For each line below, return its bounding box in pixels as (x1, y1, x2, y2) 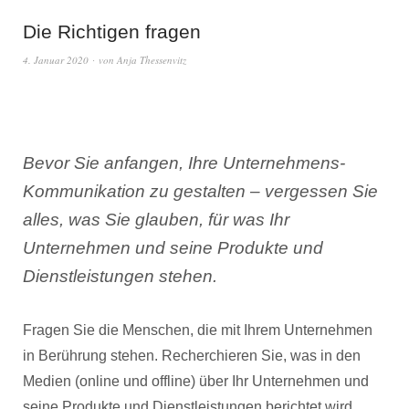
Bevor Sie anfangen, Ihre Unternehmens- (23, 153, 345, 173)
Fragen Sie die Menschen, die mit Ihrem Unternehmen (23, 322, 372, 338)
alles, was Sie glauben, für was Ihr (23, 210, 289, 229)
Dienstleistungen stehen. (23, 267, 217, 286)
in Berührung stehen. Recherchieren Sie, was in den (23, 348, 361, 363)
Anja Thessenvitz (117, 53, 186, 67)
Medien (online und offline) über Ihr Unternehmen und (23, 373, 369, 389)
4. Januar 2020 (23, 53, 89, 67)
